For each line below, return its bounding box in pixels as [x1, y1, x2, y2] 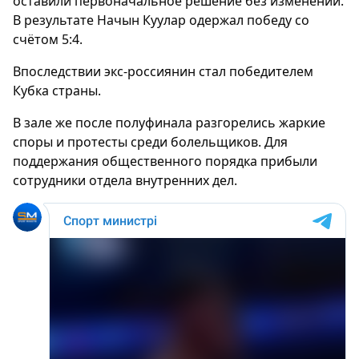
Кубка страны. [13, 82, 101, 99]
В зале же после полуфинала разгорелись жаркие [13, 114, 325, 131]
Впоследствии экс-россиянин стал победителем [13, 63, 313, 80]
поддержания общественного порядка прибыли [13, 152, 317, 170]
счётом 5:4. [13, 30, 83, 48]
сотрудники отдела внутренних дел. [13, 171, 237, 189]
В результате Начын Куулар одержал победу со [13, 11, 309, 29]
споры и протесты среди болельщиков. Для [13, 133, 288, 151]
